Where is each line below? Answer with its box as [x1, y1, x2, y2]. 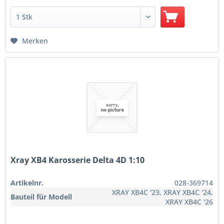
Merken [22, 35, 48, 45]
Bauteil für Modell [10, 191, 72, 201]
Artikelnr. [10, 177, 44, 187]
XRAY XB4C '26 [165, 196, 213, 206]
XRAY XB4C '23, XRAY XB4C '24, [112, 187, 213, 197]
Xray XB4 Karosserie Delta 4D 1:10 [10, 154, 145, 165]
